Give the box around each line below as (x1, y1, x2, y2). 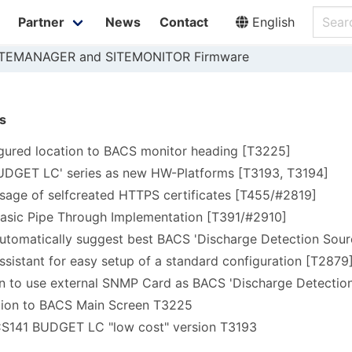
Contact (159, 14, 208, 30)
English (248, 14, 295, 30)
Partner (17, 14, 64, 30)
